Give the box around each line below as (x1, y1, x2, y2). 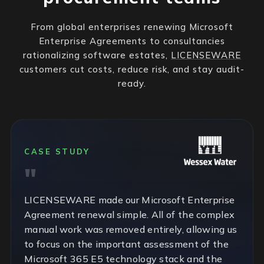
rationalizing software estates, (23, 49, 171, 61)
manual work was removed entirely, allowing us (24, 223, 237, 235)
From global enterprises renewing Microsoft (31, 21, 233, 32)
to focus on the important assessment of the (24, 238, 229, 250)
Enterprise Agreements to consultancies (39, 35, 225, 47)
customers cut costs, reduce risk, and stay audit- (19, 64, 245, 75)
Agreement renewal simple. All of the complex (24, 209, 235, 220)
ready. (118, 78, 146, 89)
